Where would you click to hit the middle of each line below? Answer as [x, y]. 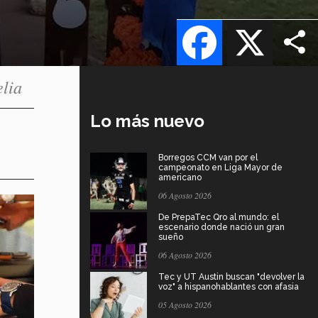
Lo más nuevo [147, 121]
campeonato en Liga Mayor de [220, 168]
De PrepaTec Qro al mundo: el [219, 218]
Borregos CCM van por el [208, 158]
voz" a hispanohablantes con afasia [229, 287]
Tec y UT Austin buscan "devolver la [231, 277]
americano [180, 178]
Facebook [248, 19]
